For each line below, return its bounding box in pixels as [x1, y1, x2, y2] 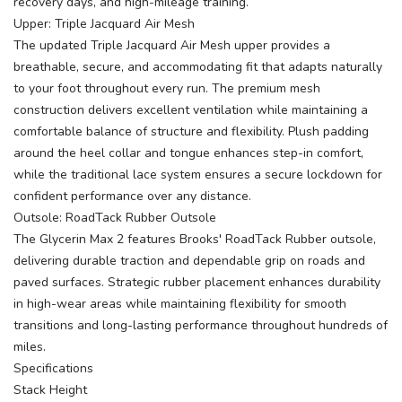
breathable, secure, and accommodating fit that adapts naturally [13, 58, 382, 75]
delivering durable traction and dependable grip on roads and [13, 252, 365, 269]
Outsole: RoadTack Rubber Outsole [13, 209, 216, 226]
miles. [13, 338, 46, 355]
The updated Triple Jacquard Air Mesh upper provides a [13, 37, 330, 54]
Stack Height [13, 381, 87, 398]
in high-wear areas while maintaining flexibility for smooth [13, 295, 346, 312]
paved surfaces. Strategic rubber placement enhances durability [13, 274, 380, 291]
